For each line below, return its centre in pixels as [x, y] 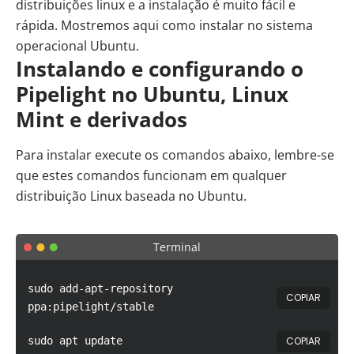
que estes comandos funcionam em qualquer [151, 176]
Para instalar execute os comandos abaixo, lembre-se [175, 155]
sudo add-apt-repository [100, 289]
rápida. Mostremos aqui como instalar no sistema [164, 26]
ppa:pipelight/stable [91, 307]
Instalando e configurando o [160, 69]
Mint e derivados [102, 120]
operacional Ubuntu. [77, 46]
